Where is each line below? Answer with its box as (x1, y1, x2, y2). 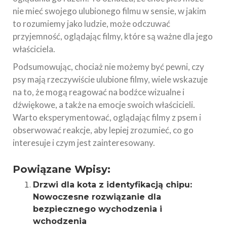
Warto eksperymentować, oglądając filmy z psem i (13, 112, 201, 123)
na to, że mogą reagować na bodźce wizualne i (13, 87, 184, 98)
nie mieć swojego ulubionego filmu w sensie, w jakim (13, 6, 206, 17)
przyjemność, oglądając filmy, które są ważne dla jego (13, 31, 213, 42)
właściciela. (13, 44, 55, 55)
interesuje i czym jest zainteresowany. (13, 137, 155, 148)
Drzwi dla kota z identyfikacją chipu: (33, 180, 192, 190)
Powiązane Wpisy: (13, 163, 110, 176)
